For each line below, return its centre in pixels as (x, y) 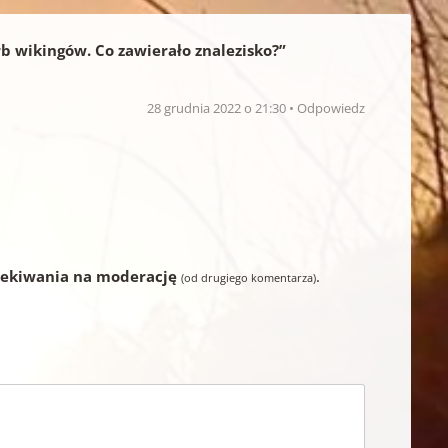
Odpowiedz (331, 107)
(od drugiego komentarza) (249, 277)
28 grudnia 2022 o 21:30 (218, 107)
